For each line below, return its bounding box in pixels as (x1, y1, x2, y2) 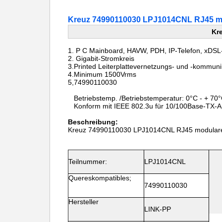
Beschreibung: (68, 118, 118, 126)
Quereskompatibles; (68, 174, 131, 182)
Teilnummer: (68, 158, 107, 166)
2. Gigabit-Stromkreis (68, 55, 134, 62)
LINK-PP (144, 205, 171, 213)
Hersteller (68, 198, 99, 206)
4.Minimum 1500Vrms (68, 70, 136, 78)
